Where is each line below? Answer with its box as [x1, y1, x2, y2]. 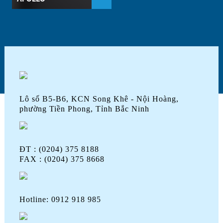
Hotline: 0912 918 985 [19, 195, 101, 204]
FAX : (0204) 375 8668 [19, 155, 105, 164]
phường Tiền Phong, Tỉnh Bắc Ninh [19, 105, 149, 113]
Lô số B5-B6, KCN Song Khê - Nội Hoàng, [19, 95, 179, 104]
